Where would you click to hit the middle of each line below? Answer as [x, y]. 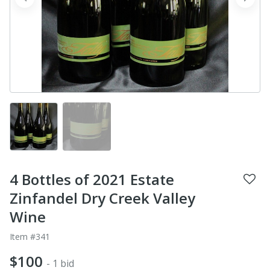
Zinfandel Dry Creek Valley [102, 198]
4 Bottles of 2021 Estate [92, 179]
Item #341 [30, 236]
